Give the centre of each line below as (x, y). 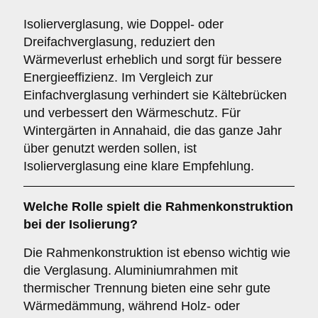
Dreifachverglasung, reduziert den (119, 42)
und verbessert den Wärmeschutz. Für (132, 113)
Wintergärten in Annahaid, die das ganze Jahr (153, 131)
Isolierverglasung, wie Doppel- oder (124, 24)
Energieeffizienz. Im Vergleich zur (118, 77)
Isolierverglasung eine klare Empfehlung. (139, 166)
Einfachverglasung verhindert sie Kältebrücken (155, 95)
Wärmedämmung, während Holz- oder (132, 306)
